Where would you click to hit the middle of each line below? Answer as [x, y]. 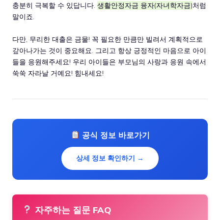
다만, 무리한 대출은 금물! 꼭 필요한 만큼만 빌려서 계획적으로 [108, 39]
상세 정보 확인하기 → [110, 158]
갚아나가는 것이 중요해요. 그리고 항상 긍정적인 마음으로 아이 [109, 50]
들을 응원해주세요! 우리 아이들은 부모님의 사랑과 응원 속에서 [109, 62]
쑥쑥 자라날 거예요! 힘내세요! [58, 73]
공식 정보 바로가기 [114, 135]
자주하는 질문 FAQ [72, 210]
